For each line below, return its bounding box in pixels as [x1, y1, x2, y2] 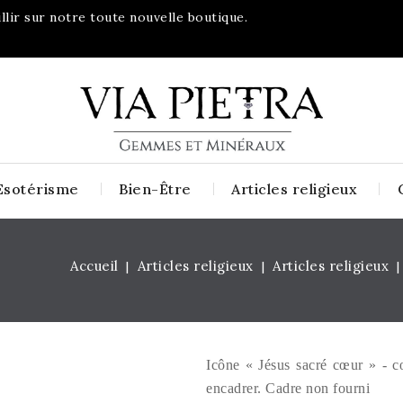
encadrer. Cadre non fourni [206, 381, 370, 396]
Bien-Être [119, 180, 192, 198]
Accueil [70, 257, 119, 274]
